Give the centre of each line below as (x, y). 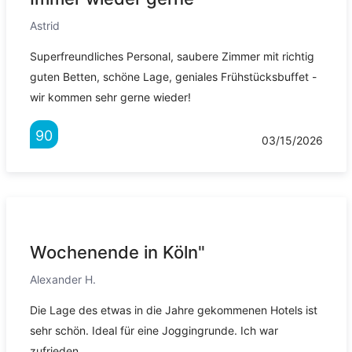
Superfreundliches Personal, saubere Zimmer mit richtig (172, 57)
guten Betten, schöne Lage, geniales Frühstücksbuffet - (173, 77)
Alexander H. (62, 280)
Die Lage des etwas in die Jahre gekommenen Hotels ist (173, 310)
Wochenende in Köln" (117, 253)
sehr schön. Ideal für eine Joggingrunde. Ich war (154, 331)
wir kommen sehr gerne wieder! (110, 97)
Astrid (44, 26)
